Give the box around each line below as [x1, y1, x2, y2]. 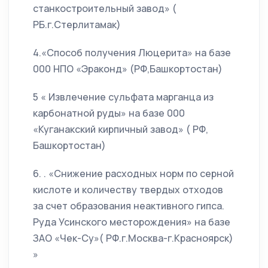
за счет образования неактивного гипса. [33, 199, 224, 213]
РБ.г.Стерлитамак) [33, 18, 121, 32]
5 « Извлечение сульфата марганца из [33, 90, 214, 104]
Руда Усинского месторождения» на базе [33, 215, 230, 229]
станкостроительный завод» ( [33, 2, 176, 16]
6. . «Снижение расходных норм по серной [33, 167, 234, 181]
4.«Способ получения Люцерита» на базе [33, 46, 231, 60]
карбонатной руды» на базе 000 [33, 106, 185, 120]
